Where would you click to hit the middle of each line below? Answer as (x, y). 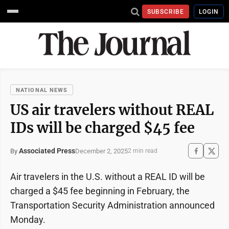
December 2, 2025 (101, 151)
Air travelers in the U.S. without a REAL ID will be (108, 177)
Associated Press (47, 151)
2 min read (143, 151)
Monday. (28, 220)
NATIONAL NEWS (42, 90)
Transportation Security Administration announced (112, 205)
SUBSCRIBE (166, 12)
